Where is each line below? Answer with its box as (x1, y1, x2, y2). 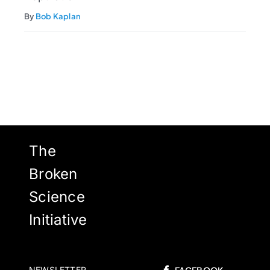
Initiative (28, 211, 87, 229)
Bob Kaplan (35, 11, 81, 22)
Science (28, 188, 85, 206)
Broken (28, 165, 78, 183)
